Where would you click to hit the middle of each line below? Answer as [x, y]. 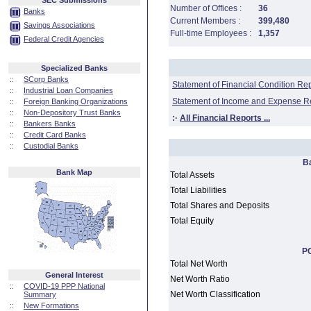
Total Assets [192, 175]
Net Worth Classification [215, 294]
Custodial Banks [51, 146]
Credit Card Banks [55, 135]
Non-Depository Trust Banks [72, 112]
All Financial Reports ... [225, 118]
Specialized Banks [74, 68]
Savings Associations [59, 25]
